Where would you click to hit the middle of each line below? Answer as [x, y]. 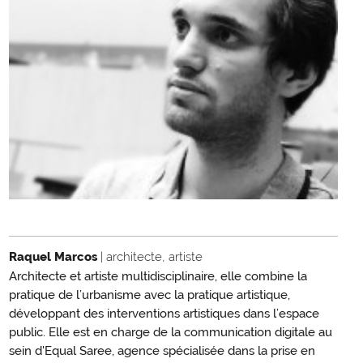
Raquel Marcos [55, 257]
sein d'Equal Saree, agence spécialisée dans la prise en [162, 351]
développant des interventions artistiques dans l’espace [164, 314]
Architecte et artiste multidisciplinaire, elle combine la [158, 277]
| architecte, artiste [152, 257]
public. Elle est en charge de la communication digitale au [171, 333]
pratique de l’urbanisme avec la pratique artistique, [149, 295]
